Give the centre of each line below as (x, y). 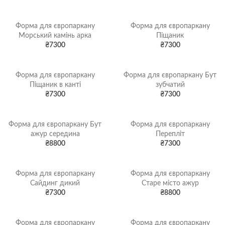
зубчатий (170, 85)
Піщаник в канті (55, 85)
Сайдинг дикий (55, 183)
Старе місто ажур (170, 183)
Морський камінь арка (55, 36)
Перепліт (170, 134)
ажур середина (55, 134)
